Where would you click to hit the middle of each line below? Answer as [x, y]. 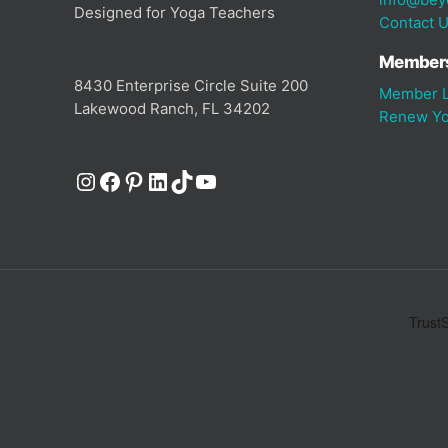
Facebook [152, 180]
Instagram [130, 180]
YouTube [241, 180]
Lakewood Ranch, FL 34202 [172, 108]
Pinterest [172, 180]
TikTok [205, 180]
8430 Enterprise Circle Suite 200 [191, 85]
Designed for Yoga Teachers [174, 12]
